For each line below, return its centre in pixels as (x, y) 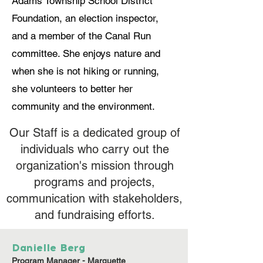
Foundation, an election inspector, (85, 18)
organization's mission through (95, 166)
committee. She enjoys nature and (86, 53)
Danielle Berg (48, 248)
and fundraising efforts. (95, 215)
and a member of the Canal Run (81, 36)
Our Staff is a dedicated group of (95, 133)
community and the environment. (83, 106)
